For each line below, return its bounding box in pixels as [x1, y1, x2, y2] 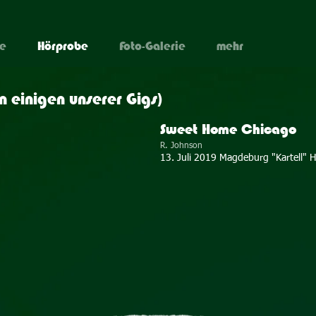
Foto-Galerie [119, 39, 186, 53]
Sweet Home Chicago [160, 121, 296, 138]
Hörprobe [37, 39, 88, 53]
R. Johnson [160, 142, 202, 150]
